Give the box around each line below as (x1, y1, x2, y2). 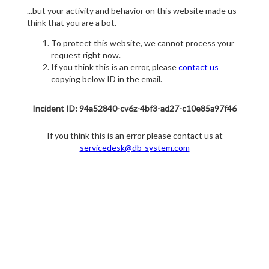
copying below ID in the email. (51, 74, 162, 85)
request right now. (51, 50, 121, 61)
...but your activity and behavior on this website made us (27, 5, 237, 16)
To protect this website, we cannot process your (51, 38, 234, 49)
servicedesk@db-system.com (79, 142, 190, 153)
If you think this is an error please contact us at (46, 130, 223, 141)
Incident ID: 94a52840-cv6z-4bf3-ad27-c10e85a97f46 (32, 103, 237, 114)
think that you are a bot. (27, 17, 116, 28)
